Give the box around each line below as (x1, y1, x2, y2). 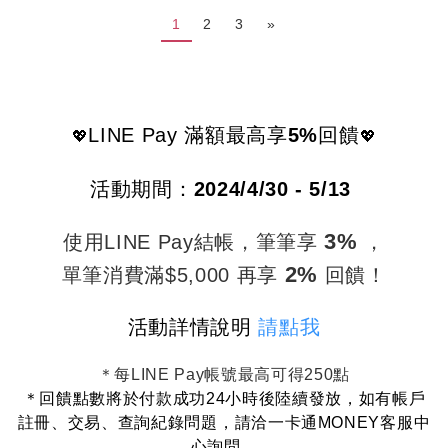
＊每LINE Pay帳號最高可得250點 (97, 366, 351, 384)
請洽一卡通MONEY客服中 (234, 414, 431, 432)
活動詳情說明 (127, 316, 259, 339)
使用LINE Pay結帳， (62, 231, 256, 254)
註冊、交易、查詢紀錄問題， (17, 414, 235, 432)
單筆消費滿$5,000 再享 (61, 264, 285, 287)
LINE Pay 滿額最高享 (88, 124, 288, 147)
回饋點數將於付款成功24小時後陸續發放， (39, 390, 359, 408)
